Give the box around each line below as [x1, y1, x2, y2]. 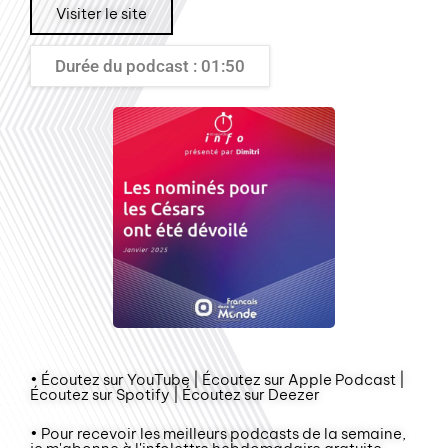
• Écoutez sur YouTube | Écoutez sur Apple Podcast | [30, 369, 405, 389]
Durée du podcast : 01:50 [55, 55, 245, 76]
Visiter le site [56, 3, 147, 23]
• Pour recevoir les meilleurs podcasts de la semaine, [30, 423, 406, 443]
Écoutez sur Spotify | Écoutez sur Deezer [30, 384, 320, 404]
